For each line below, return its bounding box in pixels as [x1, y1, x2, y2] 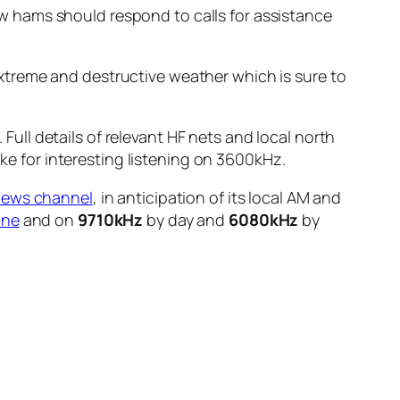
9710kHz [77, 209, 144, 231]
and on [19, 209, 78, 231]
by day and [143, 209, 229, 231]
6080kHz [229, 209, 303, 231]
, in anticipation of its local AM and [92, 187, 342, 209]
